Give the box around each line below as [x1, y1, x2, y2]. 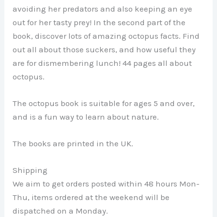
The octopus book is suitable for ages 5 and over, [13, 98, 195, 108]
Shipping [13, 165, 48, 175]
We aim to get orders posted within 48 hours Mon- [13, 179, 200, 189]
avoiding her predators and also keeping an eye [13, 3, 193, 14]
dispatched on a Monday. [13, 206, 108, 216]
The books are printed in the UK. [13, 139, 134, 149]
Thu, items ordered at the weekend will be [13, 192, 170, 202]
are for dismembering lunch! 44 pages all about [13, 58, 192, 68]
